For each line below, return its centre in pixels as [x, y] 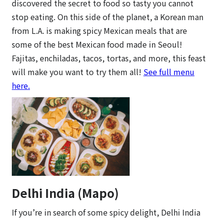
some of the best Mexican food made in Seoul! [97, 44]
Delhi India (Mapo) [65, 192]
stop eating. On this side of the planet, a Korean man [108, 16]
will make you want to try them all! [78, 71]
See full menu [169, 71]
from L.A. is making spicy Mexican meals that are [99, 30]
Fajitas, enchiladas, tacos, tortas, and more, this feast [109, 58]
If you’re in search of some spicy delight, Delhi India [106, 212]
